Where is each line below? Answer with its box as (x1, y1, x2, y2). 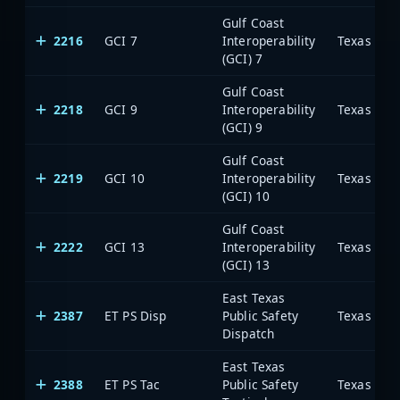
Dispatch (222, 324, 275, 342)
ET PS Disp (104, 306, 167, 324)
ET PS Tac (104, 375, 161, 393)
